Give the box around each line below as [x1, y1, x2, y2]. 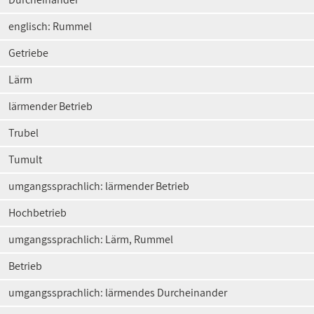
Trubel [8, 125, 39, 140]
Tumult [8, 152, 42, 167]
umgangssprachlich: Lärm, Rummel [8, 232, 173, 247]
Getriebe [8, 46, 48, 60]
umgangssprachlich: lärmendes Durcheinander [8, 285, 227, 300]
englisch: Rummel [8, 19, 92, 34]
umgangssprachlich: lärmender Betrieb [8, 179, 189, 193]
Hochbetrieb [8, 205, 67, 220]
